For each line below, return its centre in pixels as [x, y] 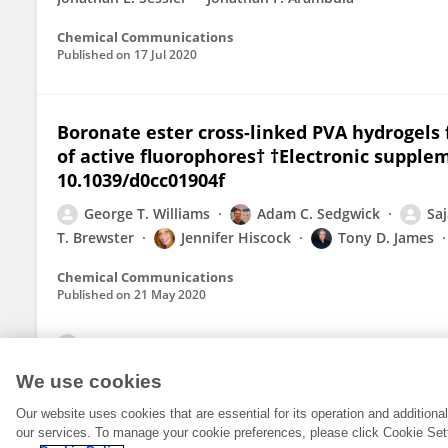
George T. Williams [147, 213]
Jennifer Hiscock [236, 237]
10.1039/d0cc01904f [141, 180]
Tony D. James [386, 237]
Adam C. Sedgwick [318, 213]
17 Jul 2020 [165, 54]
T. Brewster [95, 237]
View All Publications [159, 345]
